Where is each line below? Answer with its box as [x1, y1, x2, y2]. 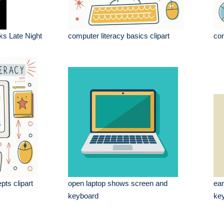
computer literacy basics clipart [68, 31, 170, 40]
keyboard [68, 191, 99, 200]
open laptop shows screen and [68, 179, 168, 187]
